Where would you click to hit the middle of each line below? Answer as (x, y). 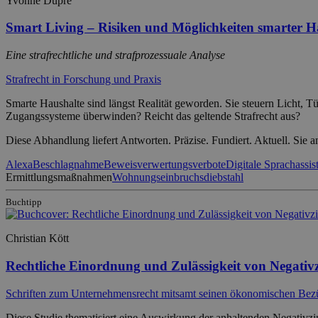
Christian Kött (37, 238)
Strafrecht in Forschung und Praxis (83, 79)
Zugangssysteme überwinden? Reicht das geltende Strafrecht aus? (153, 116)
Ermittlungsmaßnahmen (59, 177)
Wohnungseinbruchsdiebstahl (178, 177)
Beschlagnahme (68, 165)
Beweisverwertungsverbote (165, 165)
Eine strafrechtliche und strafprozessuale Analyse (115, 55)
